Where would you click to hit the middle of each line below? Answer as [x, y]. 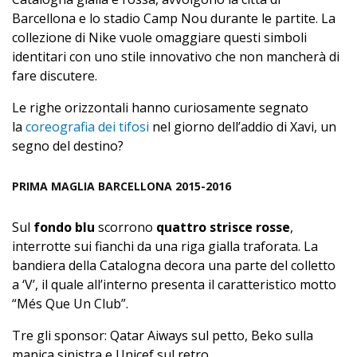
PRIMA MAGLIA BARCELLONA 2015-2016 [122, 186]
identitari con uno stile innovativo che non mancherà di [176, 57]
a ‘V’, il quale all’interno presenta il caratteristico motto [174, 285]
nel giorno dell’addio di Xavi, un [243, 127]
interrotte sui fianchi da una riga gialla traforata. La [165, 247]
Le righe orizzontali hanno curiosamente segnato [160, 108]
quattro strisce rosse [223, 228]
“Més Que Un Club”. [70, 304]
